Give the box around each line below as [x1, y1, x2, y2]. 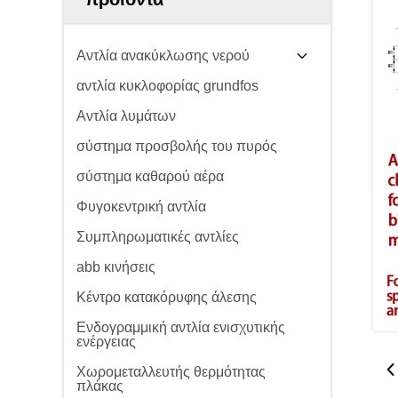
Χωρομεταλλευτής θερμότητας [76, 364, 266, 379]
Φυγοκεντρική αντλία [76, 199, 206, 214]
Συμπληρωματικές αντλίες [76, 229, 239, 244]
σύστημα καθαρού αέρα [76, 169, 224, 184]
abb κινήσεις [76, 259, 155, 275]
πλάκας [76, 378, 123, 394]
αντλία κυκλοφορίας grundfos [76, 78, 259, 93]
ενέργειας [76, 334, 136, 349]
